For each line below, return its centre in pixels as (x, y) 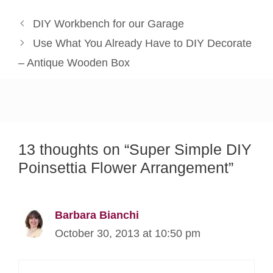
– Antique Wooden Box (74, 63)
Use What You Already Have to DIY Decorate (142, 43)
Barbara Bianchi (97, 215)
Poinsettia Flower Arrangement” (126, 168)
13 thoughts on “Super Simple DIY (135, 149)
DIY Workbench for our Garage (108, 24)
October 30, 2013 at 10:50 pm (128, 233)
